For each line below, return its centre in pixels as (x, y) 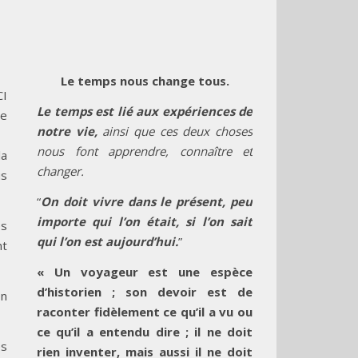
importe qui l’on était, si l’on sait (145, 221)
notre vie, (70, 131)
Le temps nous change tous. (145, 81)
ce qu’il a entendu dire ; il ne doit (145, 332)
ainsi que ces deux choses (178, 131)
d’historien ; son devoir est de (145, 292)
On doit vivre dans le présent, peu (147, 201)
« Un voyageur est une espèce (145, 272)
